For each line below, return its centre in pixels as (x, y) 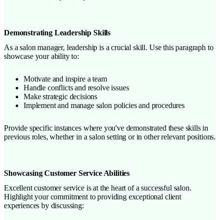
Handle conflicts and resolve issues (76, 87)
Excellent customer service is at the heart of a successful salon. (98, 188)
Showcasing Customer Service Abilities (67, 173)
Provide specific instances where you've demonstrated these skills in (106, 128)
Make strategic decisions (61, 96)
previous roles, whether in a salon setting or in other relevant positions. (110, 137)
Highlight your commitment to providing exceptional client (93, 196)
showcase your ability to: (41, 56)
